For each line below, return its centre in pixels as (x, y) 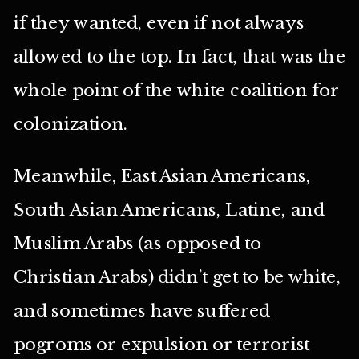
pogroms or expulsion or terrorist (161, 344)
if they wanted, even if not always (159, 23)
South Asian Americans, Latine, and (169, 209)
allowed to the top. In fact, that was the (179, 57)
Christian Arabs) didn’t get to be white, (177, 276)
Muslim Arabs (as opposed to (137, 243)
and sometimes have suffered (142, 310)
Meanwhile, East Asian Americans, (162, 175)
